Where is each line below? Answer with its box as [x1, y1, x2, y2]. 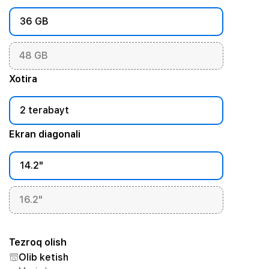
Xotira [8, 73, 37, 85]
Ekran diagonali [8, 128, 80, 140]
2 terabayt [19, 104, 69, 116]
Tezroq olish [8, 237, 67, 248]
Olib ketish [18, 252, 68, 263]
